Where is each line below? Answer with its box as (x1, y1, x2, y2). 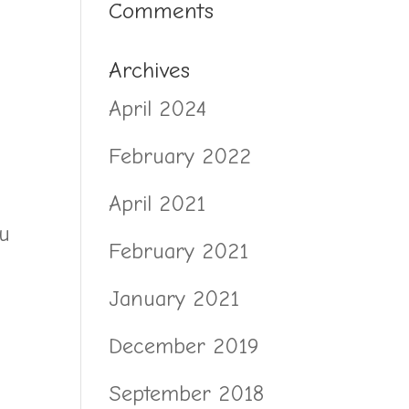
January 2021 (109, 285, 240, 311)
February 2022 (109, 142, 252, 169)
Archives (109, 56, 191, 83)
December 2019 (109, 332, 260, 359)
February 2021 (109, 237, 249, 264)
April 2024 (109, 95, 207, 121)
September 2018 (109, 380, 265, 406)
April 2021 (109, 190, 206, 216)
